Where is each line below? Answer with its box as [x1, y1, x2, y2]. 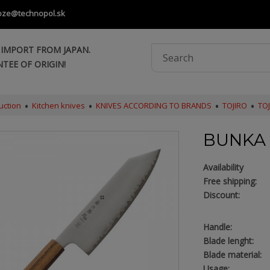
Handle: [202, 221, 232, 233]
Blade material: [202, 249, 262, 260]
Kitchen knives [31, 100, 85, 111]
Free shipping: [202, 175, 257, 187]
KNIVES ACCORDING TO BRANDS [95, 100, 212, 111]
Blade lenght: [202, 235, 254, 246]
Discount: [202, 189, 240, 201]
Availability [202, 162, 243, 173]
